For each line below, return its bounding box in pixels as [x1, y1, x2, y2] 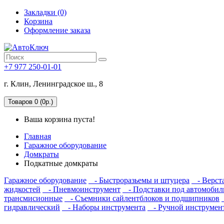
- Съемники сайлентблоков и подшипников [64, 194, 219, 202]
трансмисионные [4, 194, 62, 202]
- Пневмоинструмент [42, 185, 120, 193]
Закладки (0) [24, 8, 66, 16]
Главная [24, 132, 51, 140]
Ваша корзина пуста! [24, 115, 95, 123]
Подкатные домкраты [24, 159, 98, 167]
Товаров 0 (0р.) [8, 98, 53, 105]
